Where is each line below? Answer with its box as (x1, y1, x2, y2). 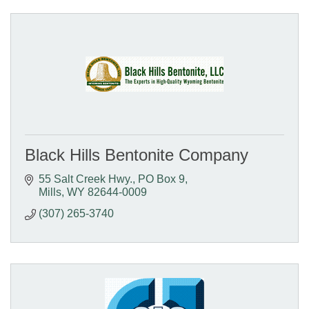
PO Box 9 (138, 172, 185, 185)
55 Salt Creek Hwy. (39, 172, 132, 185)
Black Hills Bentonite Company (25, 145, 248, 164)
